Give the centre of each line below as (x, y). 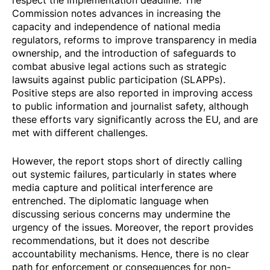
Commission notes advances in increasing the (116, 13)
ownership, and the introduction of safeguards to (124, 53)
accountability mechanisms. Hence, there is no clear (130, 254)
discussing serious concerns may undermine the (121, 214)
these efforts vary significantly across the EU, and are (135, 119)
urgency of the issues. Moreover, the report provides (133, 228)
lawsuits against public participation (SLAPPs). (119, 79)
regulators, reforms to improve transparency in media (134, 39)
